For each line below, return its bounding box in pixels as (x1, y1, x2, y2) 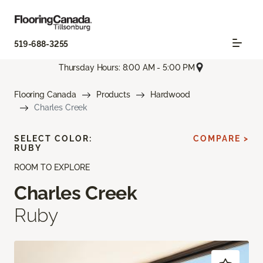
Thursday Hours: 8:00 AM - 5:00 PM (58, 62, 195, 72)
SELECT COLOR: (14, 134, 92, 144)
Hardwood (150, 90, 190, 100)
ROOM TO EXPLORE (14, 163, 90, 173)
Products (96, 90, 130, 100)
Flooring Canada (14, 90, 76, 100)
